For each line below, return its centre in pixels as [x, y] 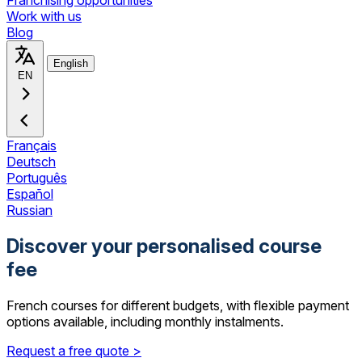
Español [30, 194]
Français [32, 145]
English [71, 63]
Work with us [44, 16]
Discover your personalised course [164, 246]
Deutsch [31, 162]
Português [37, 178]
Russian [29, 210]
